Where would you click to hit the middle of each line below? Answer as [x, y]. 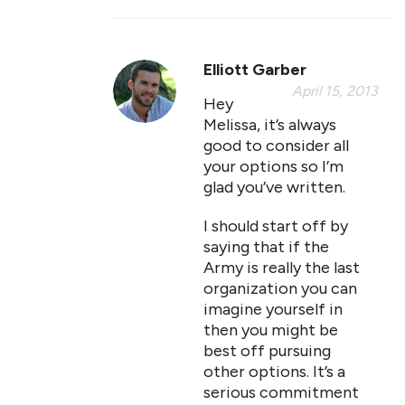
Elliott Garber [255, 70]
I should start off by [276, 226]
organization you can [280, 288]
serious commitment [281, 392]
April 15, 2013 [335, 91]
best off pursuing [267, 351]
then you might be [271, 330]
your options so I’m [273, 166]
